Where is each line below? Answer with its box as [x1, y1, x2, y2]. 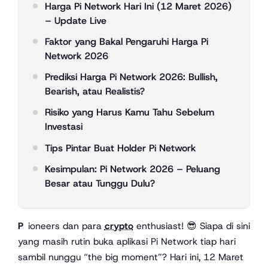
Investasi [45, 120, 83, 133]
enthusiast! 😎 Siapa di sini [133, 220, 250, 233]
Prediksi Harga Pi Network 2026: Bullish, [45, 71, 218, 84]
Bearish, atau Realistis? [45, 85, 145, 98]
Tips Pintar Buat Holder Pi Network [45, 141, 196, 154]
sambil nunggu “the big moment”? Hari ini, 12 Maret [18, 251, 243, 264]
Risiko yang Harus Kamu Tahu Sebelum [45, 106, 214, 119]
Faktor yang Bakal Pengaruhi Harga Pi [45, 35, 208, 48]
